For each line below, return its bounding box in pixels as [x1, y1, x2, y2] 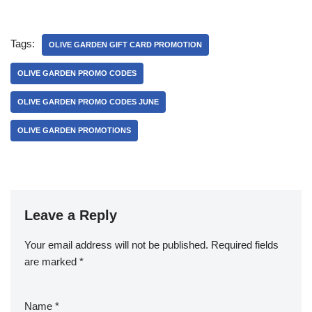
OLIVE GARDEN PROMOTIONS [17, 126, 131, 135]
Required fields [211, 239, 279, 251]
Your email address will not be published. [24, 239, 208, 251]
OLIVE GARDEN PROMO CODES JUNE [17, 97, 159, 107]
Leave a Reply [24, 208, 117, 224]
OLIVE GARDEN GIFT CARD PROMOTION [49, 40, 202, 49]
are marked [24, 256, 79, 268]
